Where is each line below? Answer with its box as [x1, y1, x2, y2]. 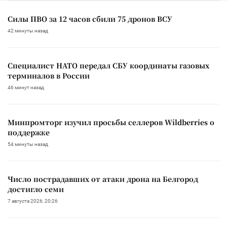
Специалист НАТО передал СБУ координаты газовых [8, 60, 209, 70]
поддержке [8, 127, 50, 137]
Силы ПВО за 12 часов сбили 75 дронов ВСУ [8, 13, 172, 24]
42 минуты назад [8, 27, 48, 33]
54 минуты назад [8, 141, 48, 147]
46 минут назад [8, 84, 44, 90]
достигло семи [8, 183, 64, 194]
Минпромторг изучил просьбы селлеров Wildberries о [8, 117, 214, 127]
